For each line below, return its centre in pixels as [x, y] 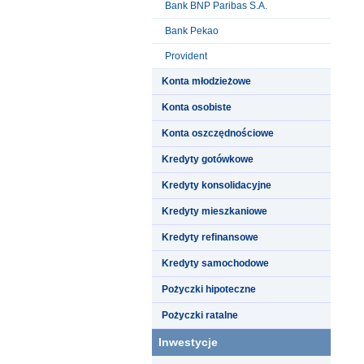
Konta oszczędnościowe [218, 133]
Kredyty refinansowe [210, 237]
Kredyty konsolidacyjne [217, 185]
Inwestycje [188, 342]
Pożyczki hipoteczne [209, 289]
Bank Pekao [192, 30]
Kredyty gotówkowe [208, 159]
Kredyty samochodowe [215, 263]
